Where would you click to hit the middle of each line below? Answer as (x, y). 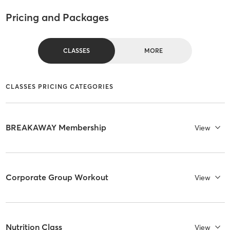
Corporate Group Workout (57, 177)
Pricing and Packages (57, 17)
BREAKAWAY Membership (56, 128)
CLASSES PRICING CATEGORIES (59, 86)
